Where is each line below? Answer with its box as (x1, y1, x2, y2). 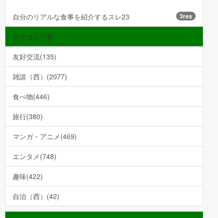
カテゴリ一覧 (13, 32, 54, 42)
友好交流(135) (13, 52, 56, 62)
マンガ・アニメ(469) (13, 131, 77, 142)
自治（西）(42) (13, 191, 59, 201)
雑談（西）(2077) (13, 72, 67, 82)
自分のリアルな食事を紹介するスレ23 (13, 12, 129, 22)
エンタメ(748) (13, 151, 56, 162)
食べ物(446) (13, 91, 50, 102)
